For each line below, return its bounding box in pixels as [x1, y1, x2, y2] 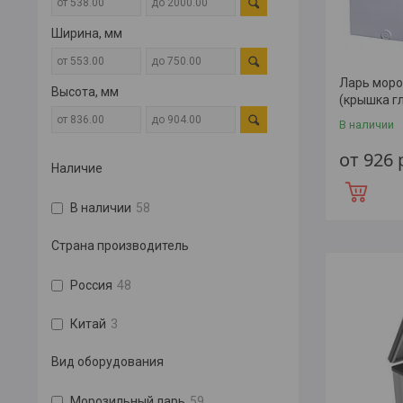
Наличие [51, 161, 103, 175]
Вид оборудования [51, 354, 164, 369]
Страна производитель [51, 238, 189, 253]
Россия [70, 278, 112, 292]
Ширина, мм [51, 26, 122, 40]
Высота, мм [51, 85, 119, 99]
